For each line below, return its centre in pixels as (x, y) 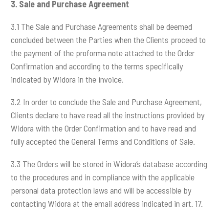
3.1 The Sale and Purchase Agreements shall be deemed (102, 26)
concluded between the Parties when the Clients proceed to (109, 39)
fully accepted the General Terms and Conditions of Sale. (103, 141)
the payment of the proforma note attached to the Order (103, 53)
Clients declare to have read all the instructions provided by (108, 115)
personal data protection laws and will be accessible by (101, 190)
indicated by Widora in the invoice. (67, 79)
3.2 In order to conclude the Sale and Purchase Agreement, (107, 101)
